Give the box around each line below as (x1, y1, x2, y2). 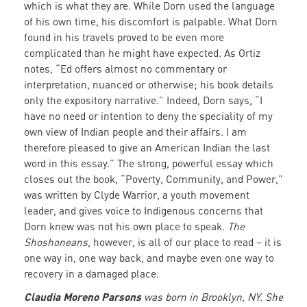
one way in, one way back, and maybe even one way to (24, 251, 274, 265)
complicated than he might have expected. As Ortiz (24, 47, 260, 60)
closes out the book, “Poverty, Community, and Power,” (24, 173, 283, 186)
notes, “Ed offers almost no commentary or (24, 62, 227, 75)
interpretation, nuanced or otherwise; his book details (24, 78, 273, 91)
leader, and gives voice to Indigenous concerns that (24, 204, 263, 217)
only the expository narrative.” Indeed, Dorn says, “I (24, 94, 262, 107)
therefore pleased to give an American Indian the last (24, 141, 270, 154)
